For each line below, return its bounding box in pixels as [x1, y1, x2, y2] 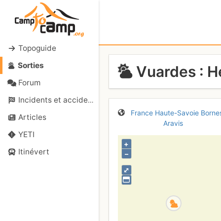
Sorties [17, 61, 44, 70]
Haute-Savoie [155, 108, 199, 117]
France [131, 108, 153, 117]
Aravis [163, 118, 183, 127]
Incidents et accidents [18, 95, 88, 105]
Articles [18, 112, 46, 122]
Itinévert [18, 147, 49, 156]
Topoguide [18, 43, 56, 53]
